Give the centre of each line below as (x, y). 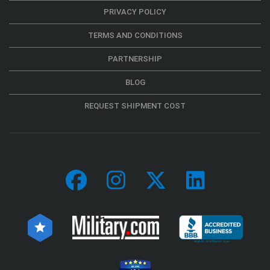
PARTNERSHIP (135, 58)
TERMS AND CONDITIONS (135, 35)
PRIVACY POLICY (135, 11)
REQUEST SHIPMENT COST (135, 105)
